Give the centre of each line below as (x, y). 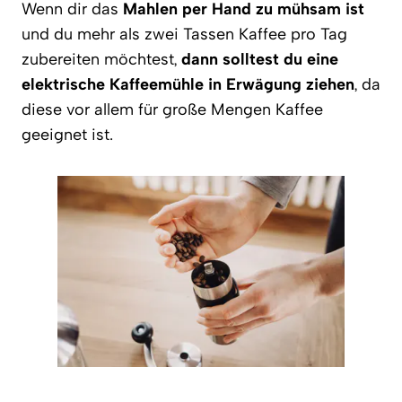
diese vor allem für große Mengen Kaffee (172, 109)
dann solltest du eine (260, 59)
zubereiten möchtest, (101, 59)
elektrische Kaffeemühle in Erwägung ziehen (188, 84)
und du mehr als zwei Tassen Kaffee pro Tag (184, 34)
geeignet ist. (67, 134)
